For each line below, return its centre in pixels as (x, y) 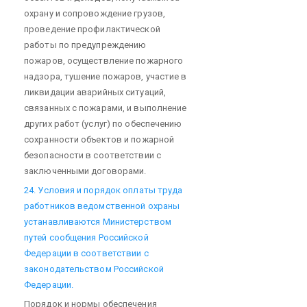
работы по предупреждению (85, 45)
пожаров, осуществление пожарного (104, 60)
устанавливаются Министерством (98, 221)
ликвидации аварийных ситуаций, (95, 92)
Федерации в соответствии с (86, 253)
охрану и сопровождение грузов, (95, 13)
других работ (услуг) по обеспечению (103, 123)
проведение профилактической (92, 29)
